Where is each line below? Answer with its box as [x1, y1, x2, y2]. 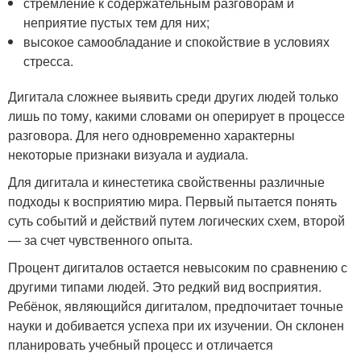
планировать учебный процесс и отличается [8, 335, 273, 355]
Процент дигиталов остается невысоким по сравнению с [8, 258, 347, 277]
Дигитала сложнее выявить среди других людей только [8, 87, 338, 106]
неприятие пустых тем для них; [23, 13, 210, 32]
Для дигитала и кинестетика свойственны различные [8, 172, 325, 192]
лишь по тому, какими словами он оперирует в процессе [8, 106, 345, 126]
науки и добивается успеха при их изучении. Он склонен [8, 316, 344, 335]
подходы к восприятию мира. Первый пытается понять [8, 192, 337, 211]
